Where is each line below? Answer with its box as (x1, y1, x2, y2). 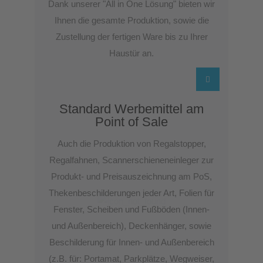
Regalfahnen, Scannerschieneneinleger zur (49, 155, 214, 165)
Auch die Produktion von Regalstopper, (57, 139, 206, 149)
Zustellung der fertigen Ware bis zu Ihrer (55, 32, 208, 42)
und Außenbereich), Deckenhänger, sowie (52, 221, 211, 231)
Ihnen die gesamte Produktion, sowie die (54, 15, 209, 25)
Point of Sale (95, 114, 168, 129)
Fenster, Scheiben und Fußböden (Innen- (53, 204, 210, 214)
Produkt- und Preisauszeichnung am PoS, (51, 171, 212, 181)
